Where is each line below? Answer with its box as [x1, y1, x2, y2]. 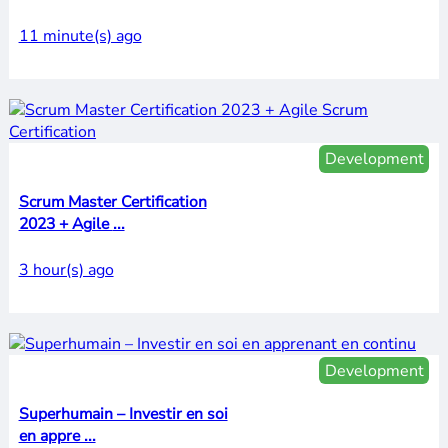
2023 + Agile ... [112, 213, 125, 236]
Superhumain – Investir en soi [18, 402, 228, 425]
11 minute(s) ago [18, 25, 142, 48]
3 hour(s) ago [18, 259, 114, 282]
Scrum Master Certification [18, 191, 207, 214]
